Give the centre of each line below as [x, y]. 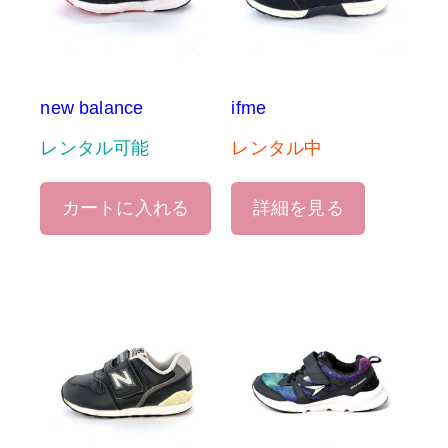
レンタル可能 [95, 148]
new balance [92, 108]
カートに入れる [125, 208]
